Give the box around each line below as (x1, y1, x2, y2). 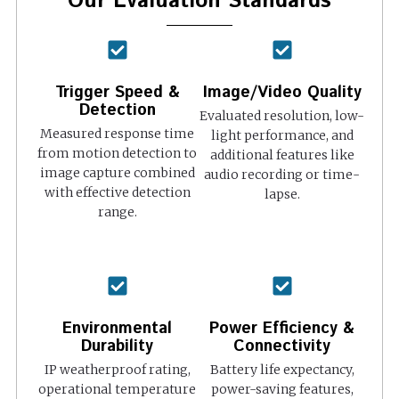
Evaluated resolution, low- (199, 107, 364, 124)
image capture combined (39, 164, 195, 181)
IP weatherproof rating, (44, 361, 191, 378)
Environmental (62, 316, 172, 340)
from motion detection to (37, 144, 197, 161)
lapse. (264, 185, 300, 202)
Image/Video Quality (202, 80, 362, 104)
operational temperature (38, 380, 196, 397)
